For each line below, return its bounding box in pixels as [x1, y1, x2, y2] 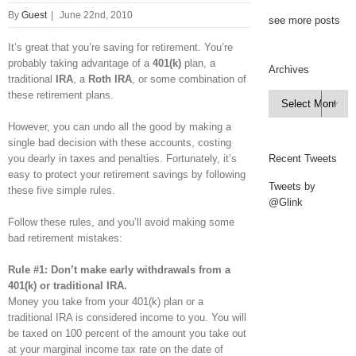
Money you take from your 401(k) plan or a [8, 295, 203, 308]
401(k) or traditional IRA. [8, 279, 127, 292]
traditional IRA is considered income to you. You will [8, 311, 246, 323]
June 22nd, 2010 [60, 9, 133, 21]
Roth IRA [88, 72, 132, 85]
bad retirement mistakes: [8, 231, 122, 244]
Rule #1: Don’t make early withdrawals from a [8, 263, 230, 276]
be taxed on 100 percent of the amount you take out [8, 327, 246, 339]
